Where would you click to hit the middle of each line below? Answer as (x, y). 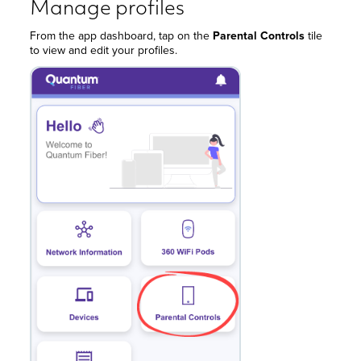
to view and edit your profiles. (106, 50)
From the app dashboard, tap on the (122, 36)
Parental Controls (259, 36)
